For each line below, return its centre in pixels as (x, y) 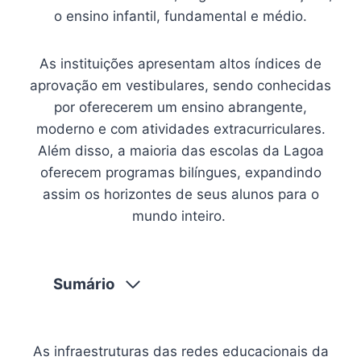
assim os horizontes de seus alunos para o (180, 194)
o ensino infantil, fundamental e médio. (180, 16)
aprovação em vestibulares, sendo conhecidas (180, 85)
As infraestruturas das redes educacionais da (180, 351)
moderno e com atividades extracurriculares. (180, 129)
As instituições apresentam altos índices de (180, 64)
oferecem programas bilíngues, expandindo (180, 172)
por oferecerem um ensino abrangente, (180, 107)
